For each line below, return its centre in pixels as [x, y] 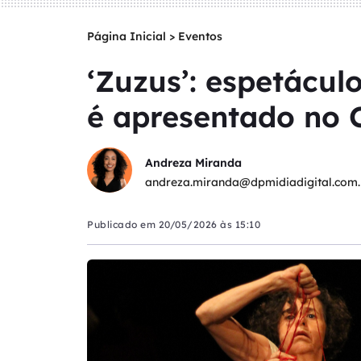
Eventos [200, 36]
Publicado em [123, 224]
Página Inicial [127, 36]
